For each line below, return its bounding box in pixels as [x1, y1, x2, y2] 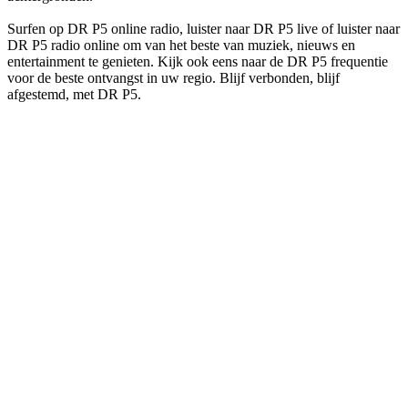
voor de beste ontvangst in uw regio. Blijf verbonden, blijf [7, 69, 340, 86]
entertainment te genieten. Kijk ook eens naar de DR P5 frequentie [7, 53, 388, 69]
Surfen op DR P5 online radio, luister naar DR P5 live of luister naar [7, 20, 400, 36]
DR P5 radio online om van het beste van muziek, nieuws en [7, 36, 355, 53]
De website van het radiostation [7, 117, 188, 133]
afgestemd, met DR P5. [7, 86, 141, 102]
